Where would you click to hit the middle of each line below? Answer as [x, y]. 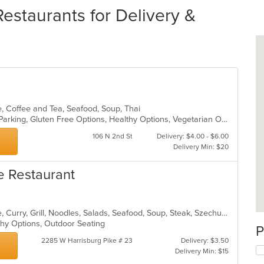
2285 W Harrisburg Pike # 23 [87, 240]
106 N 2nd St [112, 136]
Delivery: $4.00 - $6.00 [192, 136]
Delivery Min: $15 [202, 251]
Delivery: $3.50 [204, 240]
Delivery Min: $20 [201, 147]
